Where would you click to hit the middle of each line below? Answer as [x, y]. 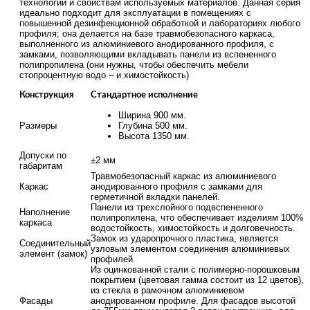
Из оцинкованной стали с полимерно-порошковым [195, 269]
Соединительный [55, 243]
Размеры [38, 125]
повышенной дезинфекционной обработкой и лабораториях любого [160, 23]
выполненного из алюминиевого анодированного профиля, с [147, 44]
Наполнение [45, 212]
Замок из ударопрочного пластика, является [184, 238]
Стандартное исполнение [144, 95]
